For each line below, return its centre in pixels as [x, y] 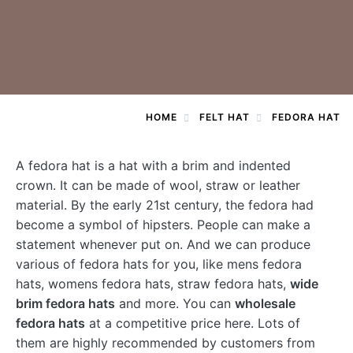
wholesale [265, 303]
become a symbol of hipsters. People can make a [163, 225]
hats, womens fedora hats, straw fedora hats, [153, 284]
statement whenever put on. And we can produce [163, 244]
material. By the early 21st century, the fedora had [165, 205]
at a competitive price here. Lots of [193, 323]
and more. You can [175, 303]
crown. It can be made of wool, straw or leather [158, 185]
